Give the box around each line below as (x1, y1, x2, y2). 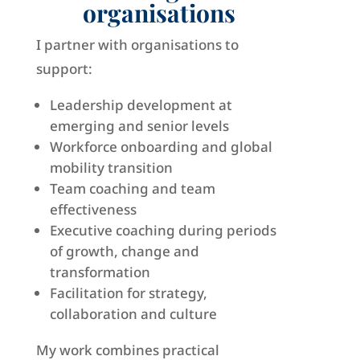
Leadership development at (49, 96, 232, 115)
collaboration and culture (49, 305, 217, 324)
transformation (49, 263, 150, 282)
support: (35, 59, 92, 79)
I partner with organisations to (35, 35, 239, 55)
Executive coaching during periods (49, 221, 276, 240)
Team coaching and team (49, 179, 215, 198)
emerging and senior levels (49, 117, 229, 136)
